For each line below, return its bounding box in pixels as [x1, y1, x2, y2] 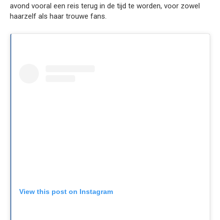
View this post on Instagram [19, 188, 113, 196]
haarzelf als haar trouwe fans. [10, 11, 107, 21]
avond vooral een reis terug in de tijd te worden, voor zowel [10, 1, 200, 10]
